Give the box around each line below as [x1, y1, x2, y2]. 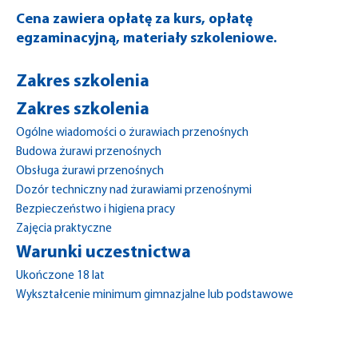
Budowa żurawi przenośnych [16, 146, 161, 158]
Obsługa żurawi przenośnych [16, 165, 164, 177]
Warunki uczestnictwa [16, 244, 191, 262]
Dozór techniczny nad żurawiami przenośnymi [16, 185, 252, 197]
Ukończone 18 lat [16, 270, 105, 282]
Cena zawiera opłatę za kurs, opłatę [16, 12, 253, 27]
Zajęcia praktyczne [16, 223, 112, 235]
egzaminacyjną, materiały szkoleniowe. [16, 31, 276, 46]
